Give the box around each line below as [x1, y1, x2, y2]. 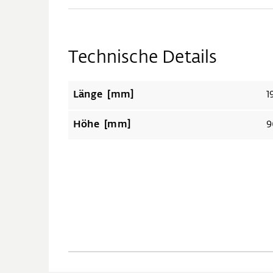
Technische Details [68, 49, 218, 66]
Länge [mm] [105, 90, 134, 100]
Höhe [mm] [102, 120, 130, 130]
